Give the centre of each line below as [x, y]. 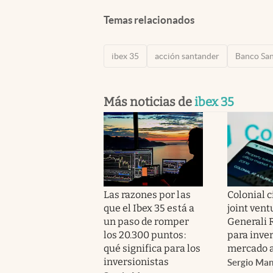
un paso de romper [147, 221]
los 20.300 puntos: [145, 235]
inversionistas [136, 261]
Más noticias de [149, 101]
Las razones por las [147, 194]
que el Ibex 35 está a [149, 208]
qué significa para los [152, 248]
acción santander [187, 56]
